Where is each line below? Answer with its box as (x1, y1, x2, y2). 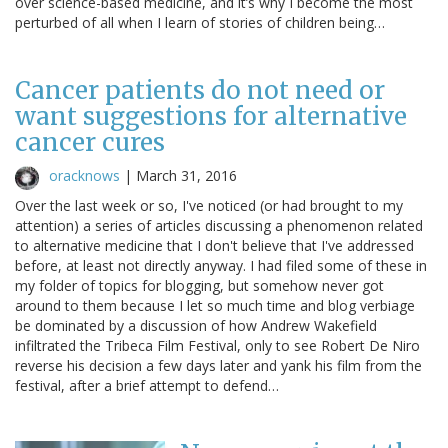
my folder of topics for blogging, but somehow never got (15, 275, 384, 295)
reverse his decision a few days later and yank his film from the (15, 355, 422, 375)
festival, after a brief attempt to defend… (15, 375, 279, 395)
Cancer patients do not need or (15, 74, 385, 106)
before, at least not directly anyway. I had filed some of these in (15, 255, 427, 275)
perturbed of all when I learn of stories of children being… (15, 12, 385, 32)
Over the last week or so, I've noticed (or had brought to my (15, 195, 403, 215)
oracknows (49, 165, 120, 185)
